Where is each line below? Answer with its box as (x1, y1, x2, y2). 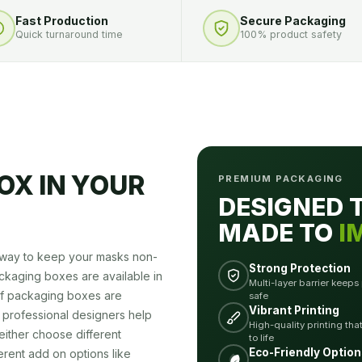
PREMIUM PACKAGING (218, 173, 343, 184)
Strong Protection (249, 262, 351, 275)
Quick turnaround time (15, 28, 123, 40)
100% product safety (240, 28, 342, 40)
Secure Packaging (240, 14, 346, 27)
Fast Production (15, 14, 108, 27)
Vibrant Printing (249, 304, 339, 317)
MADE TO (218, 218, 339, 247)
